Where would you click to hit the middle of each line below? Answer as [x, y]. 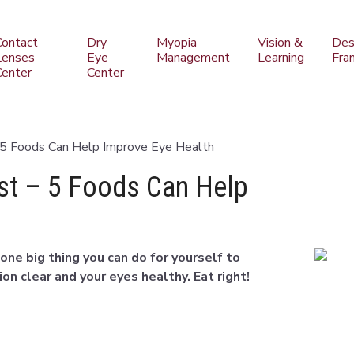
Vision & [280, 43]
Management [193, 58]
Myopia [176, 43]
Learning [281, 58]
